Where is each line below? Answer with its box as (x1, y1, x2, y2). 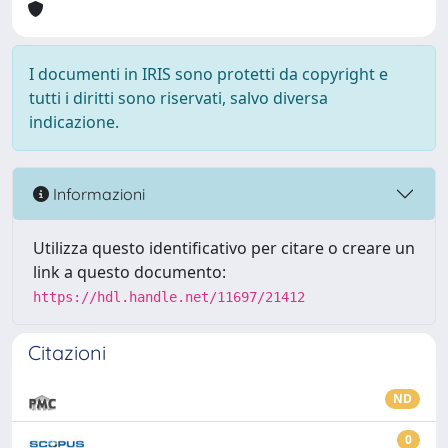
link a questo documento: (33, 261, 226, 283)
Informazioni (49, 183, 145, 204)
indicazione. (29, 111, 119, 133)
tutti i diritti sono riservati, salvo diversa (29, 87, 328, 109)
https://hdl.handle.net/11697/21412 (33, 289, 305, 305)
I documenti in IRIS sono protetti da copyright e (29, 63, 388, 85)
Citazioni (28, 340, 106, 365)
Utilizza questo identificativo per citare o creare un (33, 237, 415, 259)
